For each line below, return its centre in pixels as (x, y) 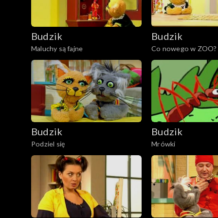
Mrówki (163, 144)
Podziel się (48, 144)
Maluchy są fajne (57, 49)
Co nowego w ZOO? (184, 49)
